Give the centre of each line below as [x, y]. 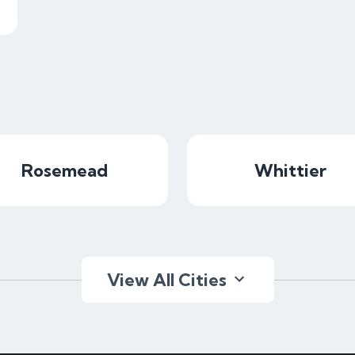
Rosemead [65, 170]
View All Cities [166, 280]
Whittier [290, 170]
